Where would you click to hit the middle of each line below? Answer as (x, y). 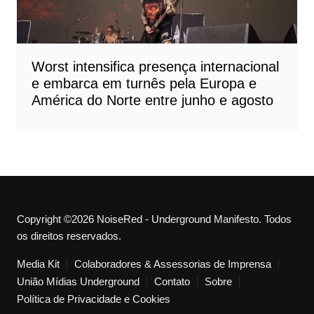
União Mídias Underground (78, 281)
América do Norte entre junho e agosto (152, 100)
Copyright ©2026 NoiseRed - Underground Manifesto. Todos (154, 219)
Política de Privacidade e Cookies (93, 299)
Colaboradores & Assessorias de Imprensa (172, 264)
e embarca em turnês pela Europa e (144, 83)
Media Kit (38, 264)
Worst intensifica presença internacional (155, 66)
